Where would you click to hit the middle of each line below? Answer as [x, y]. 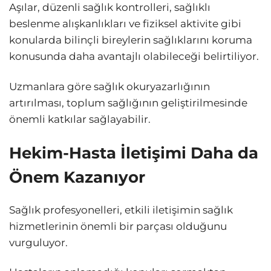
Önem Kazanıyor [77, 177]
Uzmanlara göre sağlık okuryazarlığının [109, 86]
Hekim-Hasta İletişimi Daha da [134, 152]
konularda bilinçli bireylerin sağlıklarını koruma [131, 40]
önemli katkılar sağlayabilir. [80, 119]
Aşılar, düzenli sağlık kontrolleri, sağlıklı [110, 8]
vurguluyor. [38, 242]
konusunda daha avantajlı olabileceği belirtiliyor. [134, 57]
